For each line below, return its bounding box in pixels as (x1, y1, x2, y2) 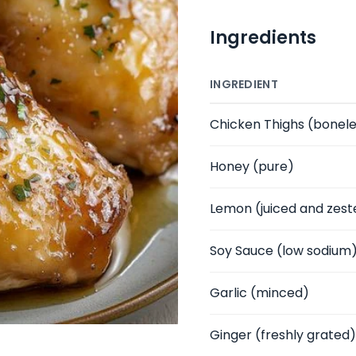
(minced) (247, 284, 309, 302)
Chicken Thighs (210, 115, 304, 133)
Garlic (210, 284, 247, 302)
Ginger (210, 326, 252, 344)
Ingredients (210, 25, 316, 50)
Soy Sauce (210, 242, 273, 260)
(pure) (250, 157, 294, 176)
